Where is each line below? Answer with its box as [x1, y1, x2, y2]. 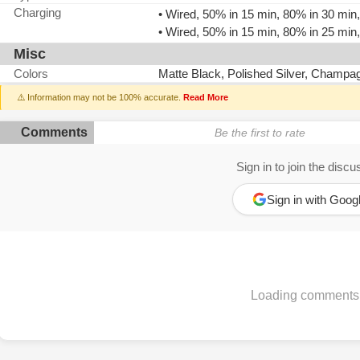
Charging [14, 6, 61, 19]
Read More [183, 92, 228, 102]
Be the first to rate [215, 126, 305, 139]
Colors [14, 67, 48, 80]
